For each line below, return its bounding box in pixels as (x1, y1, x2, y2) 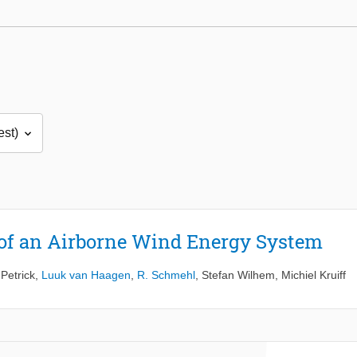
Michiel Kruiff (281, 269, 346, 282)
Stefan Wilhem (202, 269, 275, 282)
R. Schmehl (137, 269, 195, 282)
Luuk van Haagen (41, 269, 131, 282)
